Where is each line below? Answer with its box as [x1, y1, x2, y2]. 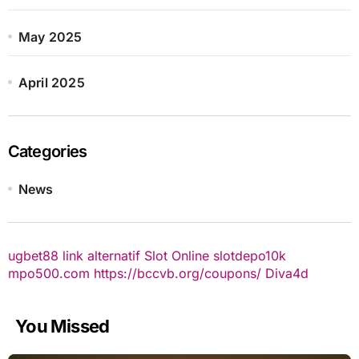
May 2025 [18, 28, 83, 45]
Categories [7, 141, 87, 161]
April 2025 [18, 74, 85, 91]
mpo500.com [7, 264, 90, 281]
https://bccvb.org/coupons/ [93, 264, 261, 281]
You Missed [15, 315, 110, 337]
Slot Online [143, 247, 209, 264]
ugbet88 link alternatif [7, 247, 140, 264]
